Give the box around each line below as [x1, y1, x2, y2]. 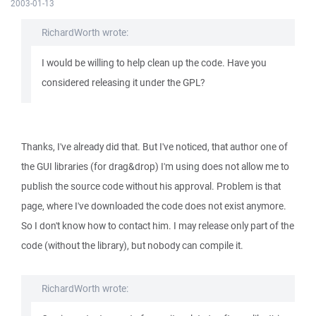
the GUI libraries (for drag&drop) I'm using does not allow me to [21, 160, 289, 173]
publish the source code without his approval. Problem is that [21, 180, 281, 193]
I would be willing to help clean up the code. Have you [42, 56, 267, 69]
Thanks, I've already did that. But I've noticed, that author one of [21, 140, 288, 153]
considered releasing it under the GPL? [42, 76, 205, 89]
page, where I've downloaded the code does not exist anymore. [21, 200, 286, 212]
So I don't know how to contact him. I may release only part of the [21, 219, 294, 232]
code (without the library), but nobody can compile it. [21, 239, 243, 252]
